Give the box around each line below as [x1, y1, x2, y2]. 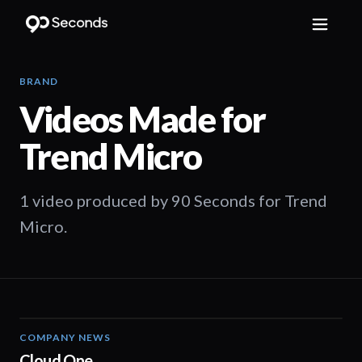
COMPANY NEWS [19, 331, 111, 343]
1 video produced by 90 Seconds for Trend [19, 191, 327, 210]
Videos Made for [19, 98, 266, 140]
